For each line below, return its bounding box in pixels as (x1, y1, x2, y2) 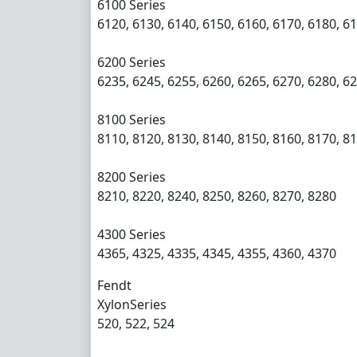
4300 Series (97, 225, 166, 243)
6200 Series (97, 53, 166, 71)
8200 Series (97, 167, 166, 186)
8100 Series (97, 110, 166, 128)
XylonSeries (97, 295, 167, 313)
